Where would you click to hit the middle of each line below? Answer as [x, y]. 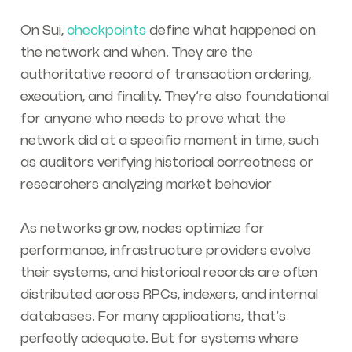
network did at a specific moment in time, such [169, 141]
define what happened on [231, 31]
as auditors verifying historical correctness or [167, 163]
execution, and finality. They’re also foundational [174, 97]
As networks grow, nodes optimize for [142, 229]
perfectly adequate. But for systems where [159, 339]
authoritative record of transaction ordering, [165, 75]
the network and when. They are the [136, 53]
